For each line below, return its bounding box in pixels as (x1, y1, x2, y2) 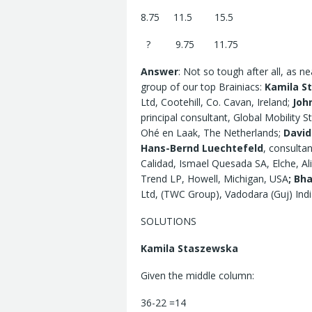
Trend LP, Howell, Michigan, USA (141, 172, 288, 186)
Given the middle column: (141, 269, 254, 283)
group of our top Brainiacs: (141, 80, 265, 94)
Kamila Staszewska (141, 242, 238, 256)
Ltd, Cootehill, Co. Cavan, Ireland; (141, 95, 292, 109)
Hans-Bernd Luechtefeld (141, 141, 263, 155)
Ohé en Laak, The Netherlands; (141, 126, 283, 140)
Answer (141, 65, 178, 79)
